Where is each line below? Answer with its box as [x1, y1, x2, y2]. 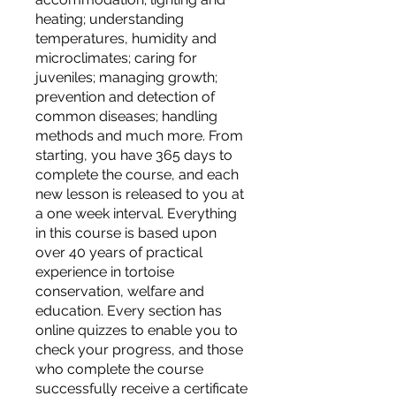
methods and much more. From [35, 126, 243, 144]
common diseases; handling [35, 107, 217, 125]
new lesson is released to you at [35, 185, 244, 202]
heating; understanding [35, 10, 184, 27]
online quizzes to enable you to [35, 321, 238, 339]
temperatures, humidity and [35, 29, 217, 47]
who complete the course [35, 360, 203, 377]
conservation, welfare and [35, 282, 204, 300]
